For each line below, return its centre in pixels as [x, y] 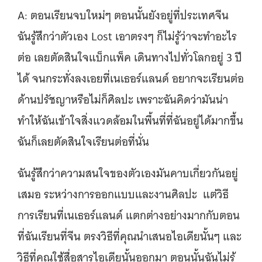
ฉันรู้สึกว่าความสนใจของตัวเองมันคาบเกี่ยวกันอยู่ [128, 173]
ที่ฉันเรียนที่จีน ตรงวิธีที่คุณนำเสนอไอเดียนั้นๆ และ [130, 236]
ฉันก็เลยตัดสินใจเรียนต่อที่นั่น [85, 142]
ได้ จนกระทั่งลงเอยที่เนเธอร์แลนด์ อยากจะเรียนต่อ [131, 78]
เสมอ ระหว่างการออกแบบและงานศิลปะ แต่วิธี [123, 194]
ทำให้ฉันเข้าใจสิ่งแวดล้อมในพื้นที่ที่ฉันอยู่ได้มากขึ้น [130, 120]
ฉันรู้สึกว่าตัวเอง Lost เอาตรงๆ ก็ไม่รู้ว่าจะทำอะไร [127, 36]
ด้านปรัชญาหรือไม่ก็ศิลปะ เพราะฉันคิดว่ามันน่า [123, 99]
